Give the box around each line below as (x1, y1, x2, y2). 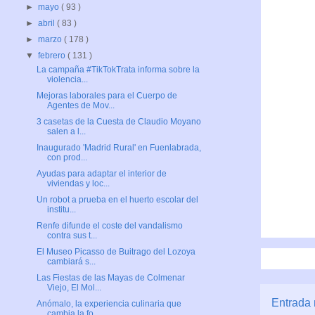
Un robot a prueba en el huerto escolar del (36, 194, 198, 205)
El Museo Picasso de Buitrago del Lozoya (36, 246, 195, 257)
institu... (46, 204, 76, 214)
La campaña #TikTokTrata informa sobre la (36, 64, 200, 75)
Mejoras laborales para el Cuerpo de (36, 90, 177, 101)
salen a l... (46, 126, 86, 136)
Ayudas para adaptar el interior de (36, 168, 167, 179)
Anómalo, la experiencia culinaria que (36, 298, 181, 309)
